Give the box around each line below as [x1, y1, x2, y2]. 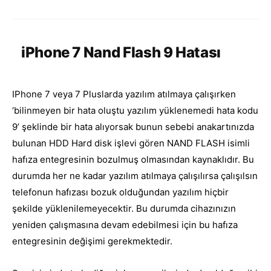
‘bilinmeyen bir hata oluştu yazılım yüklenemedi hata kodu [12, 105, 258, 117]
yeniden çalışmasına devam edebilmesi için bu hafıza [12, 219, 238, 231]
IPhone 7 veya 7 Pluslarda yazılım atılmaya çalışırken [12, 88, 236, 100]
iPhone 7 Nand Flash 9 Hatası [21, 44, 221, 62]
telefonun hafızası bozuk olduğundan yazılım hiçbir [12, 186, 229, 198]
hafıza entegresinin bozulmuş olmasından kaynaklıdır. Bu [12, 154, 254, 166]
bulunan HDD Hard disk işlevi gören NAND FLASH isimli [12, 137, 250, 149]
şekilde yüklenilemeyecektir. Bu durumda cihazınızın [12, 203, 236, 215]
